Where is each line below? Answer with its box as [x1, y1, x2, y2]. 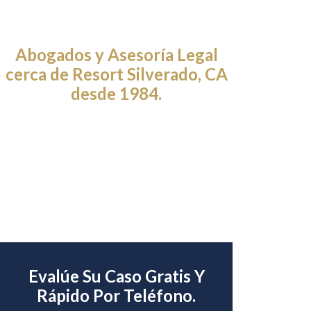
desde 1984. [71, 83, 162, 104]
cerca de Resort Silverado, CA [5, 64, 228, 85]
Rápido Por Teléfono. [37, 285, 196, 306]
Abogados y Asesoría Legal [15, 44, 218, 65]
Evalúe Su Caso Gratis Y [28, 266, 205, 287]
